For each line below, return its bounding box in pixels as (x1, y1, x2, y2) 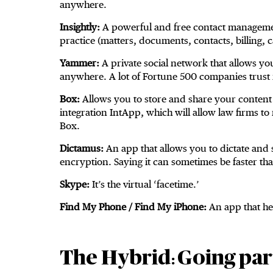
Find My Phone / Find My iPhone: (60, 201, 207, 213)
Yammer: (60, 57, 102, 69)
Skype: (60, 179, 90, 191)
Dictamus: (60, 143, 104, 155)
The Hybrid (60, 248, 171, 269)
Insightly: (60, 21, 102, 34)
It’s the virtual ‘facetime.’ (90, 179, 199, 191)
